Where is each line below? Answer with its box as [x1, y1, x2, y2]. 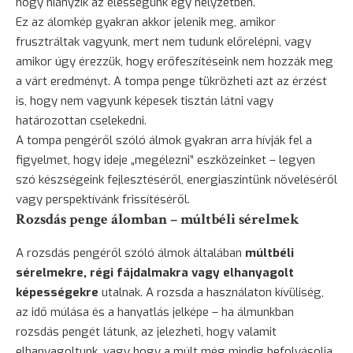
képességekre [16, 284, 98, 301]
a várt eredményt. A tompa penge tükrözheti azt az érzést [16, 73, 327, 90]
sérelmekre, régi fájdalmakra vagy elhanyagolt [16, 265, 294, 281]
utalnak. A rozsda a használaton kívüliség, [98, 284, 324, 301]
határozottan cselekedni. [16, 113, 147, 129]
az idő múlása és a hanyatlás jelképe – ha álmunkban [16, 304, 294, 321]
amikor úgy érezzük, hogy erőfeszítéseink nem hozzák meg [16, 54, 333, 70]
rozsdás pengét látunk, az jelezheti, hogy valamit [16, 324, 277, 340]
